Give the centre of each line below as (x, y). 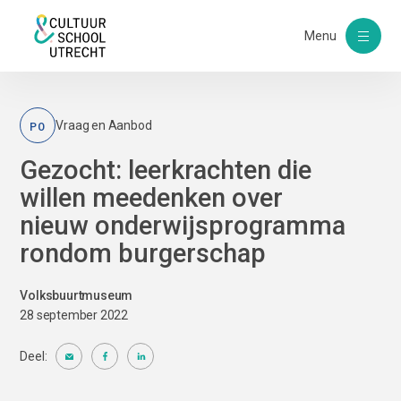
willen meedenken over (152, 198)
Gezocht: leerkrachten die (166, 170)
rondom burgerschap (143, 253)
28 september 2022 (74, 315)
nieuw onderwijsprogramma (183, 226)
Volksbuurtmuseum (77, 295)
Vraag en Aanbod (104, 125)
